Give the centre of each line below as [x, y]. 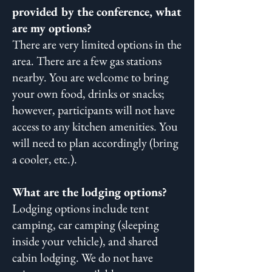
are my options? [52, 28]
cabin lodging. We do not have [83, 257]
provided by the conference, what [97, 12]
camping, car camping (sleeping [86, 225]
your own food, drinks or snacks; [88, 93]
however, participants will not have [93, 110]
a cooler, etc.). [46, 159]
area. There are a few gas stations [87, 61]
